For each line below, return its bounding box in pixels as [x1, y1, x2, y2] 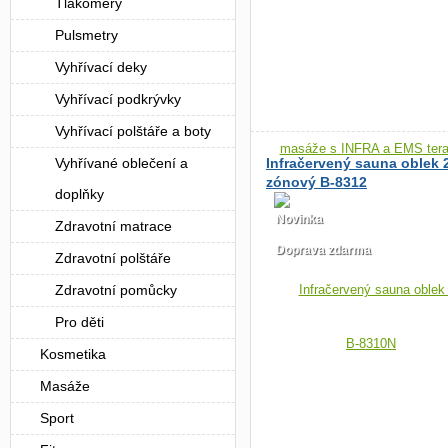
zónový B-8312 [266, 174, 367, 190]
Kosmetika [40, 346, 106, 362]
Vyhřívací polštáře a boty [55, 123, 211, 139]
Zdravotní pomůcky [55, 282, 177, 298]
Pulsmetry [55, 27, 118, 43]
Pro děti [55, 314, 104, 330]
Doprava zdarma [276, 243, 371, 257]
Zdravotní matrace [55, 218, 172, 234]
